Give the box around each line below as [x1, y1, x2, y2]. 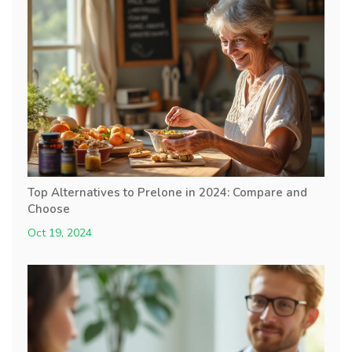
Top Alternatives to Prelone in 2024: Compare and [27, 185, 307, 201]
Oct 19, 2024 [27, 225, 92, 241]
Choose [27, 201, 70, 218]
